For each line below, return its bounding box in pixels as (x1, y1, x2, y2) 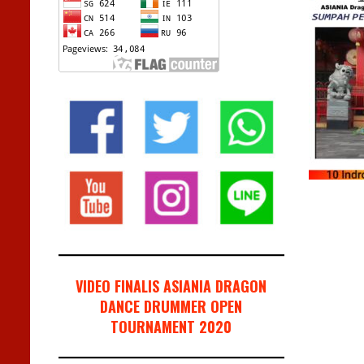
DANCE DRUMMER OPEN (100, 296, 243, 318)
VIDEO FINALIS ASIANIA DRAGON (76, 275, 267, 297)
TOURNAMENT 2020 (110, 316, 232, 338)
